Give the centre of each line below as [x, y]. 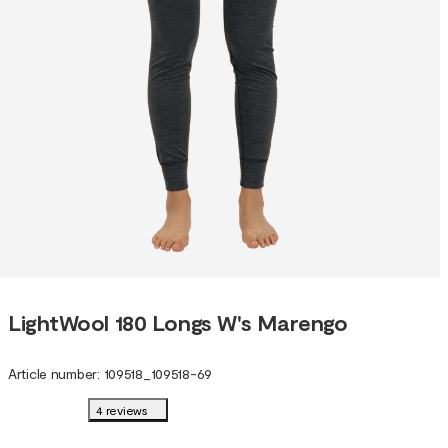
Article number [53, 374]
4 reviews [122, 410]
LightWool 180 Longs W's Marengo [178, 321]
